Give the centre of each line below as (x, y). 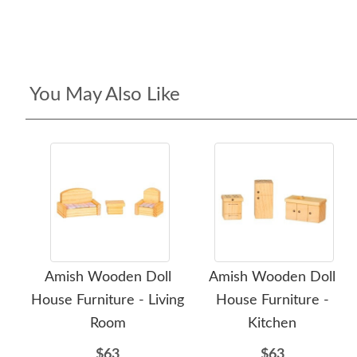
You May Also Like (105, 95)
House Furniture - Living (108, 300)
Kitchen (273, 324)
